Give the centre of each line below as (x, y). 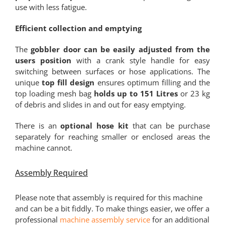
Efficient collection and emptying (78, 28)
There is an (38, 126)
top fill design (68, 83)
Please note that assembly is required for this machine (108, 198)
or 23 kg (194, 94)
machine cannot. (43, 148)
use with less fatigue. (51, 7)
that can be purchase (169, 126)
